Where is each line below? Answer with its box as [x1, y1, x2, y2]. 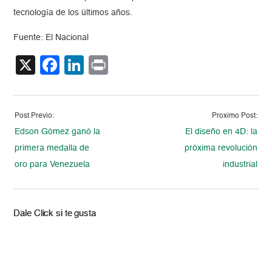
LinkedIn [84, 55, 158, 75]
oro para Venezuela [15, 160, 90, 169]
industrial [222, 160, 257, 169]
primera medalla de [15, 144, 90, 153]
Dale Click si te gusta [13, 209, 96, 219]
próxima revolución [184, 144, 257, 153]
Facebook [59, 55, 146, 75]
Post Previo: [15, 112, 55, 120]
